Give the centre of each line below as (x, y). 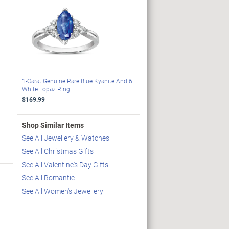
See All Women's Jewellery (62, 191)
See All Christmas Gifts (58, 151)
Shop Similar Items (53, 125)
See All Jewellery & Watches (65, 138)
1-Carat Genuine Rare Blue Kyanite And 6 (77, 81)
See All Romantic (48, 178)
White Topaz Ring (46, 89)
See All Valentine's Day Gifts (65, 165)
